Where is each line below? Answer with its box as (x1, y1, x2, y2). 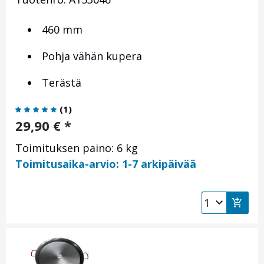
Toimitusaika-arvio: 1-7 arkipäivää (15, 157, 196, 171)
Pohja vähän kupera (39, 49, 142, 64)
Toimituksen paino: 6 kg (15, 141, 138, 156)
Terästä (39, 75, 81, 90)
